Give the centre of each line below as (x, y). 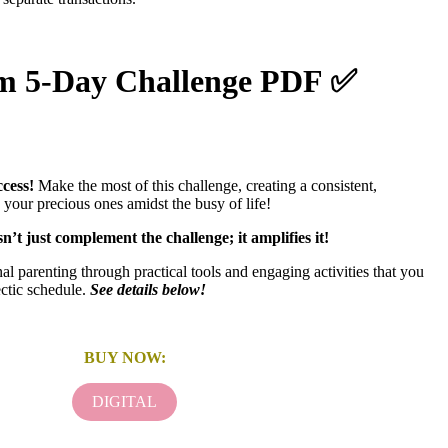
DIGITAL (125, 401)
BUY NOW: (124, 357)
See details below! (148, 289)
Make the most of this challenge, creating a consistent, (206, 185)
